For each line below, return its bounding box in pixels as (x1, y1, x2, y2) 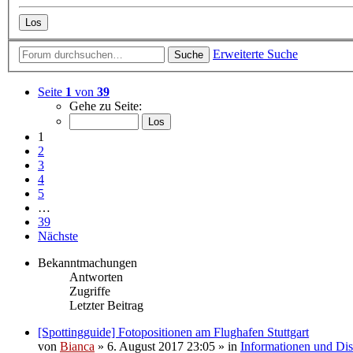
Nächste (38, 229, 78, 243)
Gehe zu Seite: (69, 98, 142, 113)
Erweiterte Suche (213, 46, 298, 61)
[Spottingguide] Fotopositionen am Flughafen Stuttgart (38, 325, 309, 339)
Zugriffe (69, 284, 110, 298)
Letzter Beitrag (69, 298, 143, 312)
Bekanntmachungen (38, 255, 137, 269)
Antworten (69, 269, 123, 284)
